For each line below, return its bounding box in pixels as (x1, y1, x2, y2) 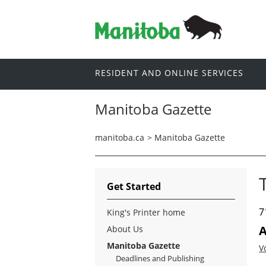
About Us (107, 223, 143, 235)
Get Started (107, 179, 161, 193)
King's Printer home (107, 206, 185, 218)
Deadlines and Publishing (116, 252, 204, 264)
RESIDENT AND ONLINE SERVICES (95, 67, 243, 79)
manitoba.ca (95, 131, 144, 143)
